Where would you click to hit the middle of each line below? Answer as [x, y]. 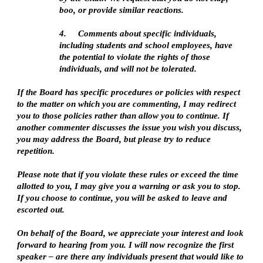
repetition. [36, 151]
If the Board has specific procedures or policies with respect [129, 92]
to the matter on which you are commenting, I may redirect [127, 104]
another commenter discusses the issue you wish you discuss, [130, 127]
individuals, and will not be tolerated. [128, 69]
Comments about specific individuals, [148, 33]
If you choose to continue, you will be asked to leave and [122, 198]
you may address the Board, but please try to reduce [114, 139]
